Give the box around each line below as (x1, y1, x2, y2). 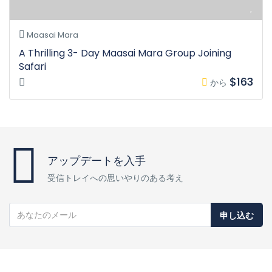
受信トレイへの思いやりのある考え (47, 172, 183, 185)
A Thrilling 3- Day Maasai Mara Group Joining (19, 46, 231, 61)
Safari (19, 59, 46, 74)
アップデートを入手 (47, 153, 146, 169)
